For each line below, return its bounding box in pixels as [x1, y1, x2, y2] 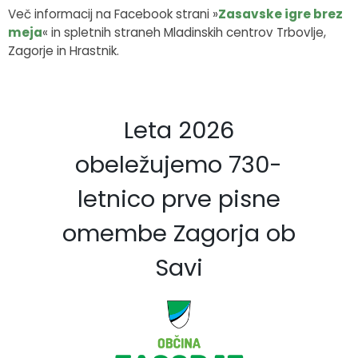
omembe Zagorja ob [62, 217, 296, 249]
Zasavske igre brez [218, 5, 343, 22]
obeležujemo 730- [75, 148, 282, 181]
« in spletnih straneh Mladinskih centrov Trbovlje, [42, 23, 326, 41]
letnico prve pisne [77, 182, 280, 215]
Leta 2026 [123, 113, 234, 146]
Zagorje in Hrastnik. [8, 42, 119, 59]
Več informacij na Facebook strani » [8, 5, 218, 22]
